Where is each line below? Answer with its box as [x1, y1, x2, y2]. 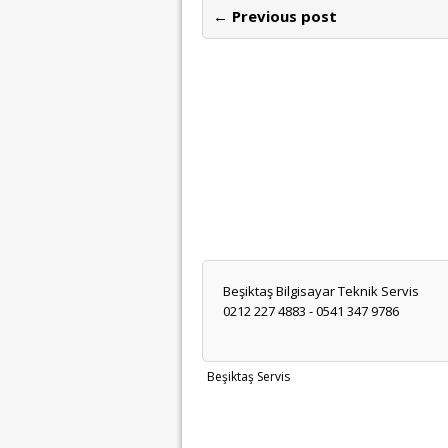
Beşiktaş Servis [207, 367, 290, 385]
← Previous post [213, 6, 337, 27]
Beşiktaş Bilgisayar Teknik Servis [223, 281, 419, 300]
